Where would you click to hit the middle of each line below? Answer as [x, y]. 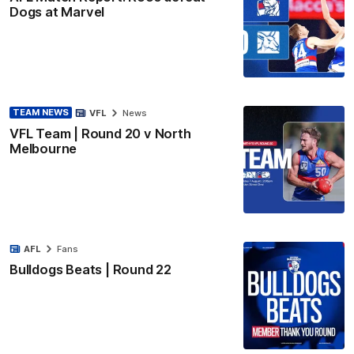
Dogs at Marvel [57, 12]
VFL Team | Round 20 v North [100, 133]
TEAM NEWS [41, 113]
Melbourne [43, 148]
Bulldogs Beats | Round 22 [90, 270]
